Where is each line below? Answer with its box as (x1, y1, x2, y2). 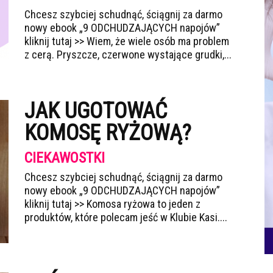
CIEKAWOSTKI (24, 149, 105, 166)
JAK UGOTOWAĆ (24, 98, 167, 124)
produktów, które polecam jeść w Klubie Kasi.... (24, 211, 227, 224)
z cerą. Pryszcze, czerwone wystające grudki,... (24, 48, 232, 61)
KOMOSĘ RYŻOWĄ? (24, 120, 191, 146)
